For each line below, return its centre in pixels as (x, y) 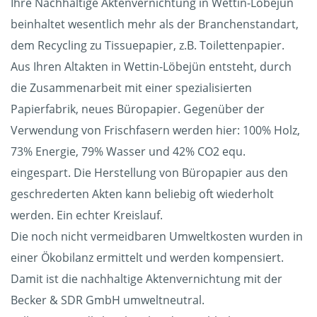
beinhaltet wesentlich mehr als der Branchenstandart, (155, 24)
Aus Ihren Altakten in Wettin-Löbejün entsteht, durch (151, 67)
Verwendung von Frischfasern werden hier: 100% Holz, (155, 131)
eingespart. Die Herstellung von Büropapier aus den (149, 173)
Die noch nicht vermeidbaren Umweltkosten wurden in (157, 237)
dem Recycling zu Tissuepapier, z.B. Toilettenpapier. (148, 46)
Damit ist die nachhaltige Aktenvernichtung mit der (146, 279)
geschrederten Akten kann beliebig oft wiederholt (142, 194)
